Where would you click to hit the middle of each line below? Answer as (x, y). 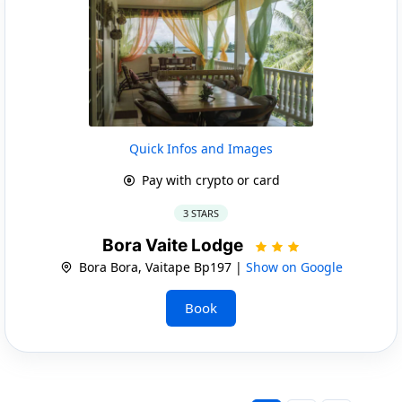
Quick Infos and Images (201, 148)
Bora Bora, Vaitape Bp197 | (160, 267)
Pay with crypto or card (209, 179)
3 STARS (201, 213)
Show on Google (294, 267)
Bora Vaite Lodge (174, 245)
